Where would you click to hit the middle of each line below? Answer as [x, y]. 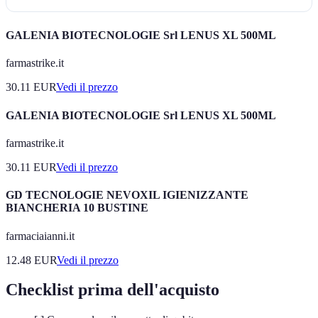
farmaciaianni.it [40, 236]
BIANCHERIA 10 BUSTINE [77, 208]
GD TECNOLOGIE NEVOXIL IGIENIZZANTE [127, 195]
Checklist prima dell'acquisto [113, 290]
